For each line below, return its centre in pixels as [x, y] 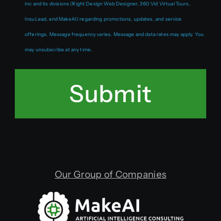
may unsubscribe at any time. [58, 49]
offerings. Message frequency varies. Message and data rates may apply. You [114, 34]
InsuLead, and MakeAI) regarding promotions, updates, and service [103, 19]
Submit [110, 94]
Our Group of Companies [110, 174]
